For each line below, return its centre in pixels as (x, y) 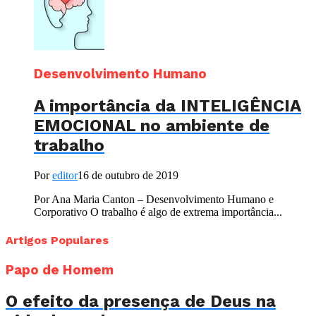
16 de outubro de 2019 (128, 175)
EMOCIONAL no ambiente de (152, 126)
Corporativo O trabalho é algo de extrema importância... (158, 212)
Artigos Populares (57, 241)
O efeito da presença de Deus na (141, 302)
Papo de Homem (60, 270)
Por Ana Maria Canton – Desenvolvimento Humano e (154, 199)
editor (65, 175)
